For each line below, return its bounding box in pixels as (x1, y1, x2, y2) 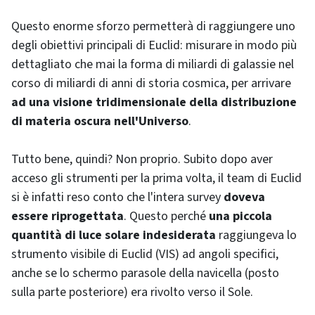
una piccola (209, 207, 272, 226)
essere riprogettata (11, 207, 124, 226)
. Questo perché (124, 207, 209, 226)
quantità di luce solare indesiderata (11, 226, 216, 245)
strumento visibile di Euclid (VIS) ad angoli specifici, (11, 245, 278, 264)
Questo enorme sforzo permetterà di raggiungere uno (11, 18, 295, 36)
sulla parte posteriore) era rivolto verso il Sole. (11, 283, 253, 302)
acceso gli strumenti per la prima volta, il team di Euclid (11, 169, 302, 188)
